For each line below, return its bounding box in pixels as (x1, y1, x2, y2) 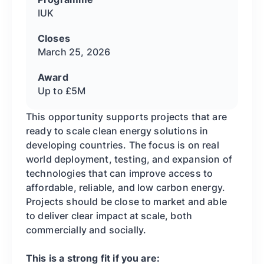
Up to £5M (38, 85, 86, 97)
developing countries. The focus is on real (26, 139, 219, 151)
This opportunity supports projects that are (26, 111, 227, 123)
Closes (38, 32, 70, 45)
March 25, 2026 (38, 46, 111, 58)
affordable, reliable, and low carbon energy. (26, 181, 226, 194)
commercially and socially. (26, 224, 147, 236)
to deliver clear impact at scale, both (26, 210, 193, 222)
